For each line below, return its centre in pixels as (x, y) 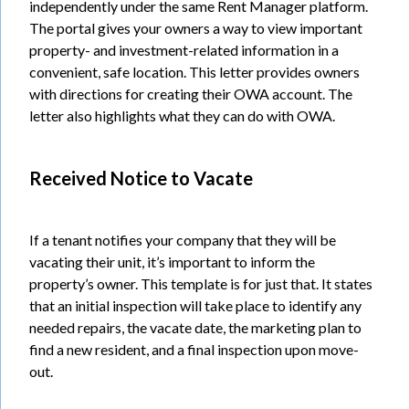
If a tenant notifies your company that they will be (183, 239)
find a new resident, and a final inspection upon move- (194, 349)
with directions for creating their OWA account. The (191, 93)
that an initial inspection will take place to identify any (195, 305)
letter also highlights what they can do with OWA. (182, 115)
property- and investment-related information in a (184, 49)
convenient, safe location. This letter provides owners (194, 71)
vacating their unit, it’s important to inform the (172, 261)
